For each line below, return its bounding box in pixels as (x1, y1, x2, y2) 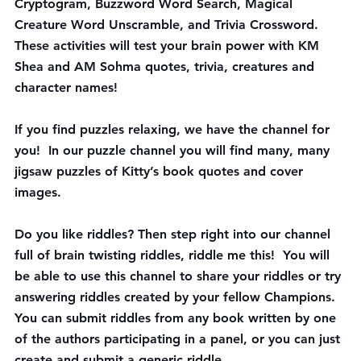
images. (15, 184, 69, 200)
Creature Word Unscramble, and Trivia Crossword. (15, 16, 322, 32)
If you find (15, 121, 80, 137)
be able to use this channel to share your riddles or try (15, 268, 345, 284)
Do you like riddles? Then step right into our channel (15, 226, 334, 242)
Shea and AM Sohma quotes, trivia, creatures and (15, 58, 318, 74)
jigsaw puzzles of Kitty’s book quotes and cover (15, 163, 307, 179)
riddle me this (189, 247, 271, 263)
